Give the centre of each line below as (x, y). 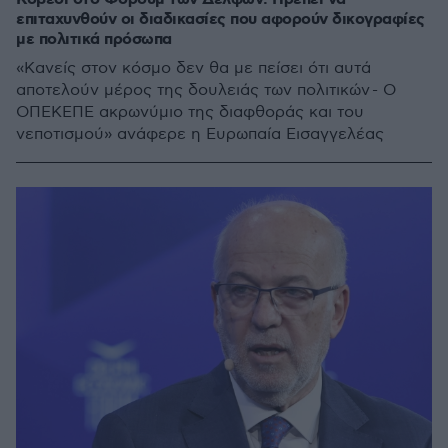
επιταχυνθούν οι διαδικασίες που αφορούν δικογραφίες (220, 19)
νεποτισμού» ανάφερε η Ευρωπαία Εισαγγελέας (201, 134)
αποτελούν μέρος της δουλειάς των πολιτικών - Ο (206, 90)
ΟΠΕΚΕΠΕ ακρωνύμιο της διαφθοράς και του (190, 112)
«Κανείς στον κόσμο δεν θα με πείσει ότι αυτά (193, 68)
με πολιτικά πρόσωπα (94, 39)
